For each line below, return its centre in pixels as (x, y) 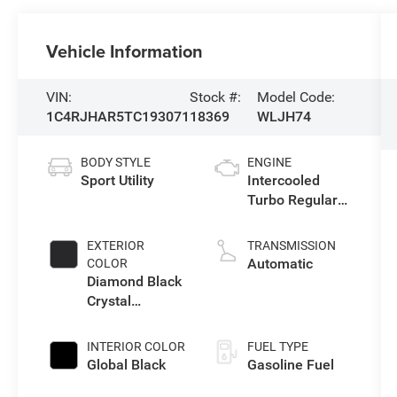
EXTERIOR (116, 245)
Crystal (109, 300)
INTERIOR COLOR (136, 346)
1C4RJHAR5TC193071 (118, 117)
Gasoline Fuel (290, 364)
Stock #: (216, 97)
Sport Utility (118, 180)
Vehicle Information (125, 51)
